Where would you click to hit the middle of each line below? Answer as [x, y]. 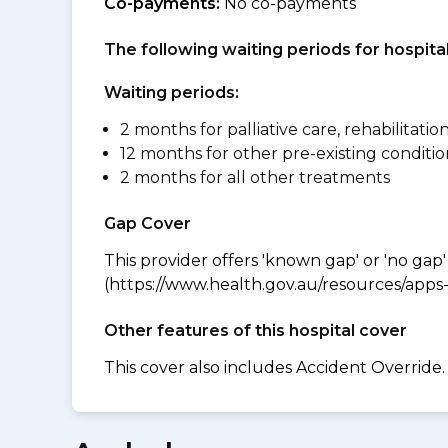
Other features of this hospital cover [255, 330]
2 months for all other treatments [255, 177]
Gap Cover [147, 223]
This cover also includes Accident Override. [274, 367]
